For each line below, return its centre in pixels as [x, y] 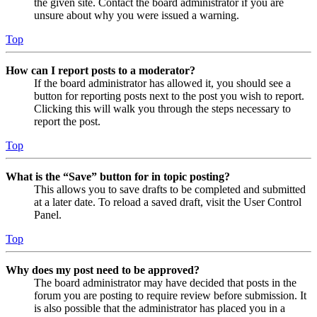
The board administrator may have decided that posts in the [165, 282]
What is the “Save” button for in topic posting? [118, 176]
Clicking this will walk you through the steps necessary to [162, 108]
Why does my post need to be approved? [103, 270]
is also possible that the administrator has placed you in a [160, 308]
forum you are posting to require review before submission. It [170, 295]
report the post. [67, 121]
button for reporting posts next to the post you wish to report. [169, 96]
